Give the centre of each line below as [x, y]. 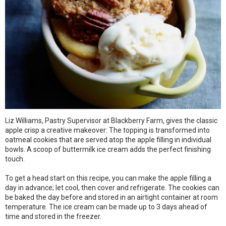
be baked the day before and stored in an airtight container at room [111, 197]
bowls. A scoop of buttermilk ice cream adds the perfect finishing [108, 149]
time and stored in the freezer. [53, 216]
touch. [15, 159]
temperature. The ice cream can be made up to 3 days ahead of [106, 207]
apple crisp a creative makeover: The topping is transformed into [107, 130]
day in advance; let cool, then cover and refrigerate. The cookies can [112, 188]
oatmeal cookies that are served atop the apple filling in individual [108, 140]
